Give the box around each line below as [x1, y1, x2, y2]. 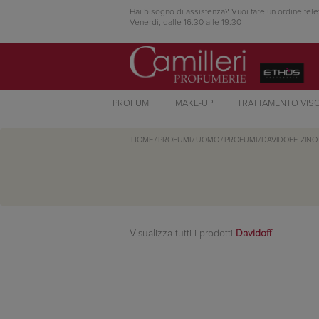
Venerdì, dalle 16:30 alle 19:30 [130, 19, 241, 27]
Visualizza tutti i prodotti [130, 229, 236, 239]
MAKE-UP [174, 98, 213, 108]
